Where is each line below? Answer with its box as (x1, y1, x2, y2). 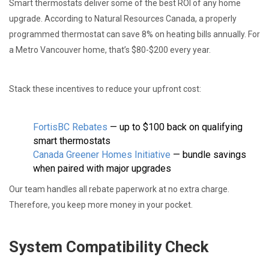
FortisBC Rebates (33, 121, 107, 133)
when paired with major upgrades (33, 162, 171, 174)
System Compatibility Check (9, 237, 208, 256)
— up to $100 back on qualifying (107, 121, 243, 133)
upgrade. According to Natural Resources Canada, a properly (9, 13, 237, 23)
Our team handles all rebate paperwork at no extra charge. (9, 184, 229, 194)
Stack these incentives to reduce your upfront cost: (9, 83, 201, 94)
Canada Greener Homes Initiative (33, 148, 171, 160)
